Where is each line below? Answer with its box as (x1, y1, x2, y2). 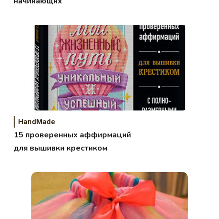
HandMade (18, 117, 56, 127)
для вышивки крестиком (14, 143, 108, 154)
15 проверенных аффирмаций (14, 130, 131, 141)
